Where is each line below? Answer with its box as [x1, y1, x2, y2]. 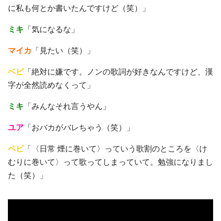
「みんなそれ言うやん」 [24, 102, 110, 110]
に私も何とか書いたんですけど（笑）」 [8, 3, 150, 12]
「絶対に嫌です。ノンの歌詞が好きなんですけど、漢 [24, 67, 213, 76]
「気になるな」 [24, 25, 79, 34]
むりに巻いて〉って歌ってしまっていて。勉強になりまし [8, 157, 213, 166]
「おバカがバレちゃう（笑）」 [24, 123, 134, 132]
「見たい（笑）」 [32, 46, 95, 55]
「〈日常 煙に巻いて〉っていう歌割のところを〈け [24, 144, 207, 153]
